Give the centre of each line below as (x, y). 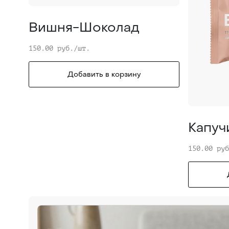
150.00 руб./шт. (59, 49)
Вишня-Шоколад (84, 27)
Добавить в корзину (104, 75)
